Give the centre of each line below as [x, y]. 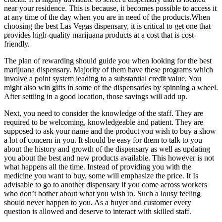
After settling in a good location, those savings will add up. [96, 97]
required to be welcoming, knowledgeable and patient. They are [104, 122]
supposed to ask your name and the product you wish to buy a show [110, 131]
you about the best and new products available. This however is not [109, 158]
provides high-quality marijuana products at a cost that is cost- [100, 35]
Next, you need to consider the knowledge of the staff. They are [104, 113]
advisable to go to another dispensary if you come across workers [106, 185]
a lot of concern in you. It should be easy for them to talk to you [103, 140]
